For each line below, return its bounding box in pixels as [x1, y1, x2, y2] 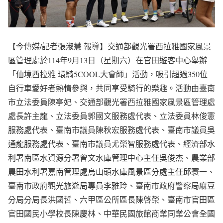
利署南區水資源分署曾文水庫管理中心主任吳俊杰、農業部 [8, 152, 215, 163]
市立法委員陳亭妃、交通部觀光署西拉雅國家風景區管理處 [8, 97, 215, 108]
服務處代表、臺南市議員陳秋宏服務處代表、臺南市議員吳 [8, 124, 215, 135]
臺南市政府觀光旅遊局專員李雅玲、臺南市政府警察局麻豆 [8, 180, 215, 191]
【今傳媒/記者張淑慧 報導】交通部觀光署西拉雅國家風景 [8, 41, 211, 52]
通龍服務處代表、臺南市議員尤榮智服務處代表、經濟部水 [8, 138, 215, 149]
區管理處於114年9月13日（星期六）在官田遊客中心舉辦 [8, 55, 207, 66]
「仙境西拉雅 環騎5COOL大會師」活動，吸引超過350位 [8, 69, 208, 80]
